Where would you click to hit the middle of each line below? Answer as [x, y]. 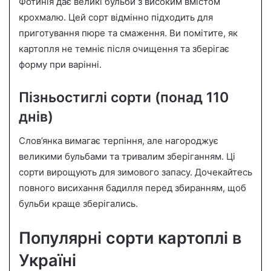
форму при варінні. [60, 64]
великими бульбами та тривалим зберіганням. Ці [127, 156]
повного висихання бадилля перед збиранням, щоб [132, 188]
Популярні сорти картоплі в [130, 238]
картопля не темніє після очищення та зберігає [124, 48]
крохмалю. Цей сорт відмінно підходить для [116, 17]
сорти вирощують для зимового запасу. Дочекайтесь [135, 172]
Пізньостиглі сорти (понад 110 [124, 97]
